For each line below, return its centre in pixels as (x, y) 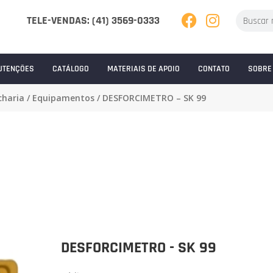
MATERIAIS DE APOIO (143, 69)
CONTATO (214, 69)
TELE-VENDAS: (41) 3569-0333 (93, 21)
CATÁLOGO (70, 69)
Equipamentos (63, 98)
